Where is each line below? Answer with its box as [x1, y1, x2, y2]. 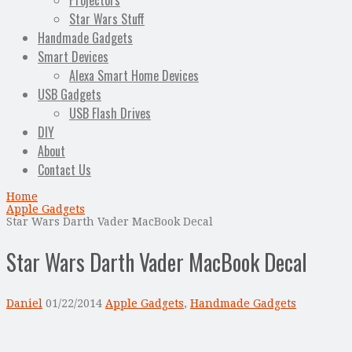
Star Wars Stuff [69, 9, 145, 29]
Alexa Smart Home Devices [69, 66, 199, 86]
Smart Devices [38, 47, 108, 67]
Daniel [6, 296, 42, 310]
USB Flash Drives [69, 104, 151, 123]
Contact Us [38, 160, 91, 180]
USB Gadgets [38, 85, 101, 104]
